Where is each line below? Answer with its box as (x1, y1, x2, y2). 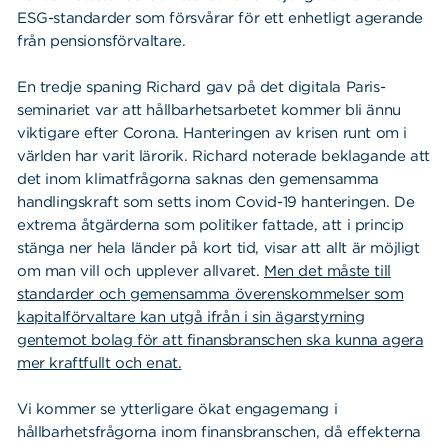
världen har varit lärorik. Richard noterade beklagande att (17, 146, 430, 165)
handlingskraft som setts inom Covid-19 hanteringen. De (17, 192, 415, 211)
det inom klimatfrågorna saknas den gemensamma (17, 169, 379, 188)
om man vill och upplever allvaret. (17, 261, 264, 280)
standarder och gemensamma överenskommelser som (17, 284, 404, 303)
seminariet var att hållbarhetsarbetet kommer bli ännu (17, 100, 401, 119)
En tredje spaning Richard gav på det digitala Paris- (17, 77, 386, 96)
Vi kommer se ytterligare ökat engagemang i (17, 399, 338, 418)
